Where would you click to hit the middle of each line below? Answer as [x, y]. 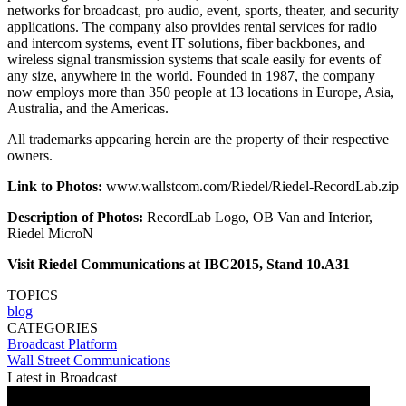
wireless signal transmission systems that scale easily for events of [194, 59]
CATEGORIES [53, 327]
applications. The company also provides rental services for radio [192, 26]
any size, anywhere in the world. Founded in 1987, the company [191, 75]
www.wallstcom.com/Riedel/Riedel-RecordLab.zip [251, 186]
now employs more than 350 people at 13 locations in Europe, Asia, [201, 92]
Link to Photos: [55, 186]
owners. [30, 155]
